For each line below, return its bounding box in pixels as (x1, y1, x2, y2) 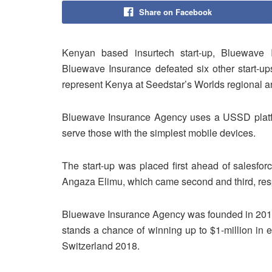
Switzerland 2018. (62, 239, 140, 253)
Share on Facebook (138, 6, 212, 18)
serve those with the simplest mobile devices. (62, 126, 256, 140)
